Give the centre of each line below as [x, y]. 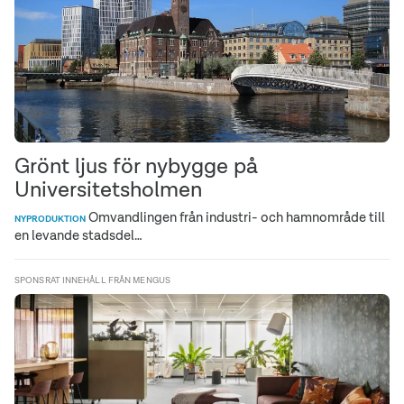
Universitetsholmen [108, 188]
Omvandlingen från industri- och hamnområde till [235, 216]
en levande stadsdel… [78, 234]
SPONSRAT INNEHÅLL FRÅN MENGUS [92, 280]
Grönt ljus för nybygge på [136, 165]
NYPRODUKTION [50, 218]
